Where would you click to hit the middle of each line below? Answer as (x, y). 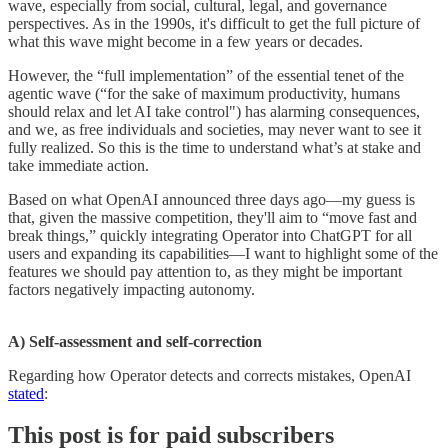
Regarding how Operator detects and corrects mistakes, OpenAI (209, 375)
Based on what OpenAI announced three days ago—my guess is (211, 199)
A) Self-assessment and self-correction (135, 341)
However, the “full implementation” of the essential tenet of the (206, 75)
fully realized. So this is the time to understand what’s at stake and (214, 147)
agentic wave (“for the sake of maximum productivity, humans (204, 93)
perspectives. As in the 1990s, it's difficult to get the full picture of (214, 23)
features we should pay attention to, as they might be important (205, 271)
